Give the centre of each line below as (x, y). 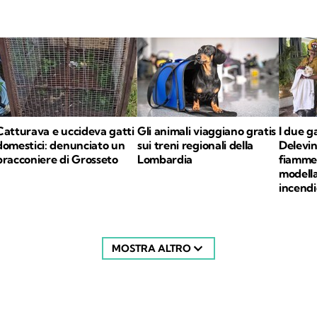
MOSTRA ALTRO (151, 248)
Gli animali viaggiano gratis (207, 131)
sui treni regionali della (195, 145)
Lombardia (165, 159)
